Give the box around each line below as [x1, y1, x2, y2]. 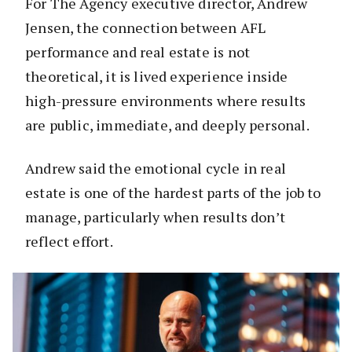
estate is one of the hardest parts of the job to [25, 183, 321, 203]
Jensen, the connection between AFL [25, 18, 266, 38]
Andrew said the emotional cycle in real [25, 159, 287, 178]
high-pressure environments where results [25, 91, 306, 111]
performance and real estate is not [25, 42, 251, 62]
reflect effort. [25, 232, 113, 251]
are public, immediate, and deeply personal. [25, 115, 310, 135]
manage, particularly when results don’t [25, 207, 286, 227]
